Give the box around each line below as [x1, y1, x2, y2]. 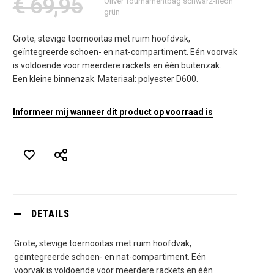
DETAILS [31, 208, 70, 220]
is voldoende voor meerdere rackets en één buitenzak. [12, 61, 221, 70]
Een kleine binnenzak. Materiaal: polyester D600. [12, 74, 198, 84]
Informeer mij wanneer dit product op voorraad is [12, 107, 213, 117]
